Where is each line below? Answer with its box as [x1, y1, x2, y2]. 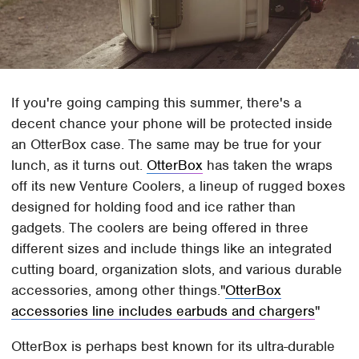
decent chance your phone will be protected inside [11, 114, 333, 132]
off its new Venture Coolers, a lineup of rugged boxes [11, 176, 346, 195]
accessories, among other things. [11, 280, 221, 299]
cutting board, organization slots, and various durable [11, 260, 343, 278]
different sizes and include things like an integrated [11, 239, 333, 257]
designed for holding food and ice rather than [11, 197, 296, 216]
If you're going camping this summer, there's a [11, 93, 302, 111]
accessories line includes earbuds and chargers [11, 301, 316, 320]
